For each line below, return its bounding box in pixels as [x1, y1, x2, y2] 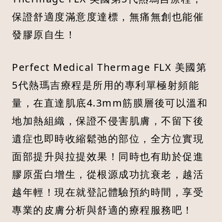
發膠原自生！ [12, 28, 76, 42]
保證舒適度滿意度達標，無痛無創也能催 [12, 10, 204, 24]
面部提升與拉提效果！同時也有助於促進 [12, 150, 204, 164]
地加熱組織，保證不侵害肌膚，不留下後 [12, 114, 204, 128]
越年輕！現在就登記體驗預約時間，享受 [12, 185, 204, 199]
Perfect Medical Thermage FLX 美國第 [12, 60, 207, 74]
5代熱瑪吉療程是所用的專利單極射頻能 [12, 78, 199, 92]
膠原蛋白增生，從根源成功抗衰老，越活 [12, 167, 204, 181]
